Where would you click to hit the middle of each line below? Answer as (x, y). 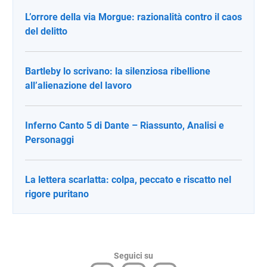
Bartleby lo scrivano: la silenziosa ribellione (118, 71)
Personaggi (49, 139)
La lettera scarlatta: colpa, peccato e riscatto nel (128, 179)
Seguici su (133, 255)
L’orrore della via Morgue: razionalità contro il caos (133, 17)
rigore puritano (57, 194)
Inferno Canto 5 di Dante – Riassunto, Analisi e (125, 125)
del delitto (46, 31)
